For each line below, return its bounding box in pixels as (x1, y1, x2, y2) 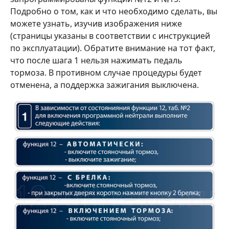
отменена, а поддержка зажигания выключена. (10, 79, 199, 90)
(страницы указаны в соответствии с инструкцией (10, 30, 210, 41)
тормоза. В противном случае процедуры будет (10, 66, 202, 78)
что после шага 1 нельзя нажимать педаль (10, 54, 182, 66)
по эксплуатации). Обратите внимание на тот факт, (10, 42, 215, 54)
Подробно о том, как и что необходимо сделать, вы (10, 5, 217, 17)
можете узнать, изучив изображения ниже (10, 17, 182, 29)
